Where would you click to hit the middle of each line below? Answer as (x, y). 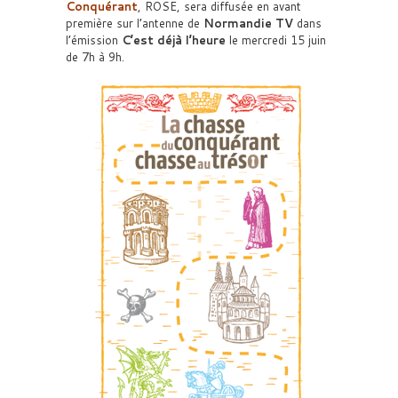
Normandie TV (248, 23)
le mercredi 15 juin (276, 40)
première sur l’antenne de (135, 23)
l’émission (94, 40)
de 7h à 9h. (95, 57)
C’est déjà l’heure (174, 40)
